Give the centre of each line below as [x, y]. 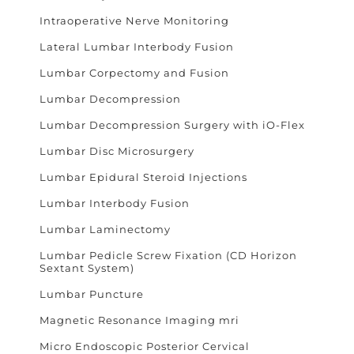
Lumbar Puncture [92, 294]
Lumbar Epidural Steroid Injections [143, 177]
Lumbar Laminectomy [105, 229]
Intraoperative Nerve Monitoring [134, 20]
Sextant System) [87, 267]
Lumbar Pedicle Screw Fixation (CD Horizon [168, 255]
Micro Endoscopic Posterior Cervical [145, 346]
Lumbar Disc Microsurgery [117, 151]
